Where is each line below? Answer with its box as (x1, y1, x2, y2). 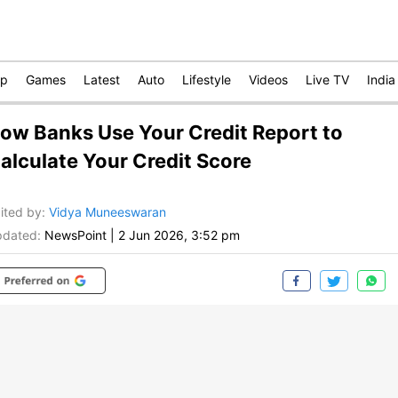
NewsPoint (44, 227, 107, 243)
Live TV (306, 72, 349, 87)
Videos (249, 72, 288, 87)
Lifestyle (182, 72, 231, 87)
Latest (84, 72, 120, 87)
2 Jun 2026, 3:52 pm (118, 227, 240, 243)
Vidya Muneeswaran (49, 204, 166, 220)
